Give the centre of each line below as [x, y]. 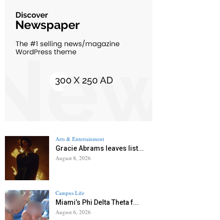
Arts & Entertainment [80, 139]
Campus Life [70, 193]
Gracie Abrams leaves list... [100, 149]
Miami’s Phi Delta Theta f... [97, 203]
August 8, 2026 [73, 158]
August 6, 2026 [73, 212]
